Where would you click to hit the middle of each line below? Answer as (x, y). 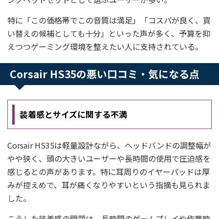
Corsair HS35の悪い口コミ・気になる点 (105, 74)
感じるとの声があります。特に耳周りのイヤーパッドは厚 (109, 172)
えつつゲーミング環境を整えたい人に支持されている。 (105, 46)
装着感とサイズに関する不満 (73, 114)
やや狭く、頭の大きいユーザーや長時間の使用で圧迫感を (109, 158)
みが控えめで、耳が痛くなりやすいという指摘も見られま (109, 185)
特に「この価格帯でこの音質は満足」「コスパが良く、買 (109, 20)
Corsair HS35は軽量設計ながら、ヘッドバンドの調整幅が (109, 145)
